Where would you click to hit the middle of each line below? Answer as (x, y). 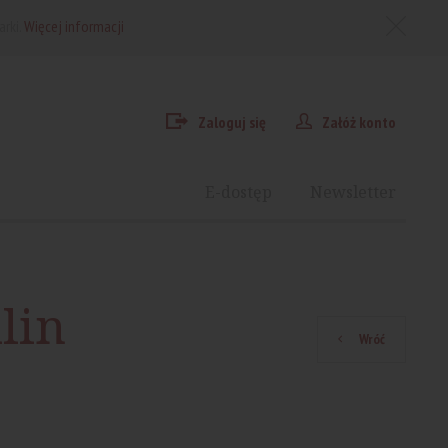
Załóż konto (358, 122)
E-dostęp (238, 192)
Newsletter (353, 192)
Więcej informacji (74, 26)
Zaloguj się (231, 122)
